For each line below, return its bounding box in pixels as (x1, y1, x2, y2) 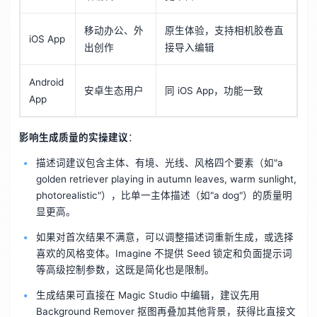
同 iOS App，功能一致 (165, 85, 264, 97)
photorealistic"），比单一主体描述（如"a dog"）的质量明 (35, 189, 292, 201)
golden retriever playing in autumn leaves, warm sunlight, (35, 173, 296, 185)
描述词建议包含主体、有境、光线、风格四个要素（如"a (35, 156, 283, 168)
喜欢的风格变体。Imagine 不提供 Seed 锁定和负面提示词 (35, 247, 292, 259)
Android (29, 76, 64, 88)
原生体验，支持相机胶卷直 (165, 25, 284, 37)
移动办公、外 (84, 25, 144, 37)
